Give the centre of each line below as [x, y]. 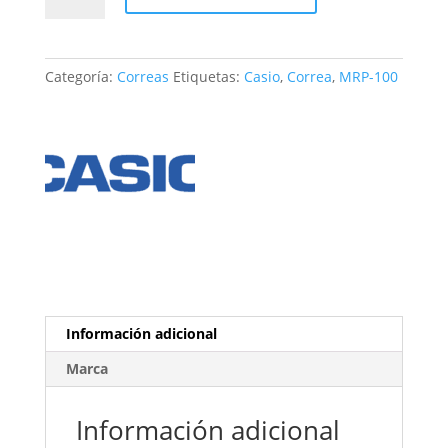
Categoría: [80, 76]
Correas [142, 76]
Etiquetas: [208, 76]
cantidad [73, 66]
